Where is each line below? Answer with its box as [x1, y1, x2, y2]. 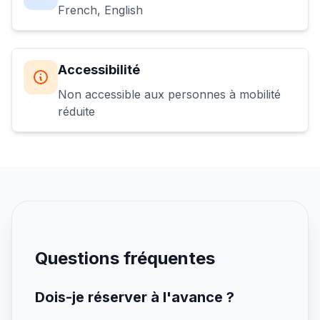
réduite [58, 104, 95, 119]
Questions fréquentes [35, 248, 215, 269]
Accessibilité [58, 62, 140, 77]
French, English [58, 3, 143, 17]
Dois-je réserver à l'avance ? [35, 289, 234, 306]
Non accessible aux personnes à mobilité [58, 87, 281, 101]
